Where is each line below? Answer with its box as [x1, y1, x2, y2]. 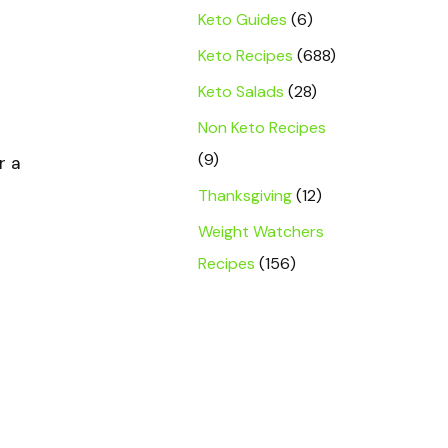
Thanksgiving [198, 185, 292, 206]
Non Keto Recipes [198, 117, 326, 138]
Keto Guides [198, 9, 287, 30]
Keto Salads [198, 81, 284, 102]
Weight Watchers [198, 221, 324, 242]
